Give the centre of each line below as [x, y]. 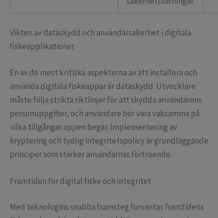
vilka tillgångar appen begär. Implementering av [93, 127]
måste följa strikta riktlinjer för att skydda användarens [106, 100]
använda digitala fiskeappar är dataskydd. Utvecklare [103, 86]
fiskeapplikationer [42, 46]
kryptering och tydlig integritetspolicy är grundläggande [109, 140]
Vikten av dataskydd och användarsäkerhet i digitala [100, 33]
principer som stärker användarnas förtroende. [91, 154]
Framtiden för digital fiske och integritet [81, 181]
